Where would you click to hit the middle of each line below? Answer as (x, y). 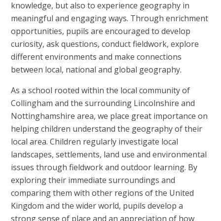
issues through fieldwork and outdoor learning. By (104, 167)
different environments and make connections (96, 56)
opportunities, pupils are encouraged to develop (101, 31)
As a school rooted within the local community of (101, 90)
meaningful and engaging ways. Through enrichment (110, 18)
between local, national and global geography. (96, 69)
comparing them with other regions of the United (103, 193)
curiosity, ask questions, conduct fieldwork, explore (105, 44)
